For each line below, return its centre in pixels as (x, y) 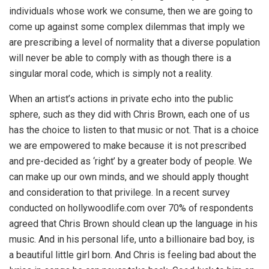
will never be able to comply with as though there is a (120, 58)
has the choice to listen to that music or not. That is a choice (134, 130)
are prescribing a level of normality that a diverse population (134, 43)
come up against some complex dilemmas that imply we (127, 27)
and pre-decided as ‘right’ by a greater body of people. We (131, 162)
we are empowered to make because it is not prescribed (128, 146)
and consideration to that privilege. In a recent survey (119, 193)
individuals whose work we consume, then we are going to (131, 11)
